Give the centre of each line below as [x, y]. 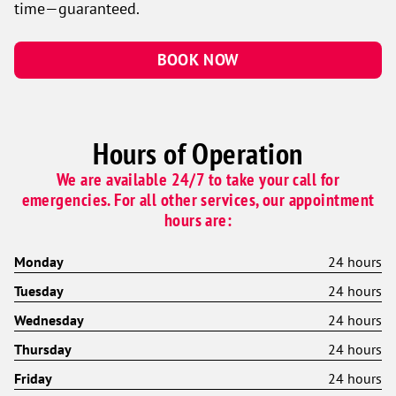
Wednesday [49, 320]
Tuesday [39, 291]
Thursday [43, 350]
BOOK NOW [198, 60]
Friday [33, 379]
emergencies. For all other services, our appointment [198, 200]
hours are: [198, 220]
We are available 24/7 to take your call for [198, 179]
